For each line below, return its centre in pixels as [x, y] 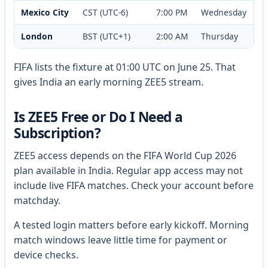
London [36, 36]
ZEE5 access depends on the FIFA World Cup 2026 [125, 155]
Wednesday [223, 12]
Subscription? [57, 133]
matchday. [37, 200]
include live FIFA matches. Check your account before [133, 185]
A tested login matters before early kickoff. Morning [131, 225]
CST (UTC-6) [105, 12]
